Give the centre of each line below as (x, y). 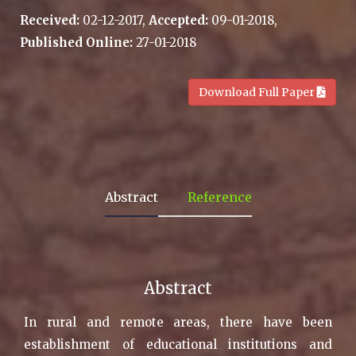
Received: (50, 20)
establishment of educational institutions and (178, 344)
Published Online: (76, 42)
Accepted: (178, 20)
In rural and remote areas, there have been (178, 322)
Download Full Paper (258, 92)
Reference (219, 197)
